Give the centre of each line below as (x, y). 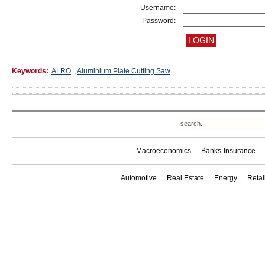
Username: (158, 8)
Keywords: (30, 71)
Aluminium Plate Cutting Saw (124, 71)
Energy (225, 178)
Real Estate (185, 178)
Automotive (138, 178)
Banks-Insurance (228, 151)
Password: (159, 21)
